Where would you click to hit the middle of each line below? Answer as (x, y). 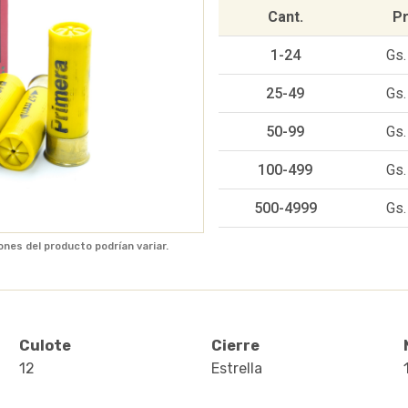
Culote (46, 345)
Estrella (236, 368)
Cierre (235, 345)
